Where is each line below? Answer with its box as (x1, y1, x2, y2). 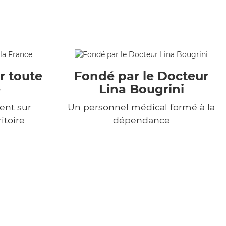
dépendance (112, 115, 170, 126)
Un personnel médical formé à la (68, 102, 215, 113)
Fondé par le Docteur (74, 69, 208, 84)
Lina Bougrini (98, 82, 184, 97)
